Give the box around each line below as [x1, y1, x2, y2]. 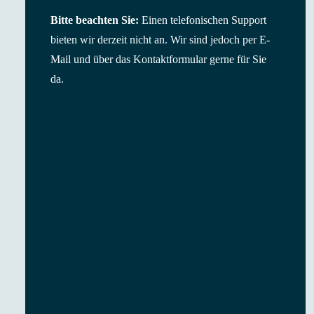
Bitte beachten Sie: [50, 14, 139, 26]
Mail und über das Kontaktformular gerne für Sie [50, 53, 266, 65]
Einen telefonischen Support [139, 14, 266, 26]
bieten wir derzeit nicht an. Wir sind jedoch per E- [50, 34, 270, 46]
